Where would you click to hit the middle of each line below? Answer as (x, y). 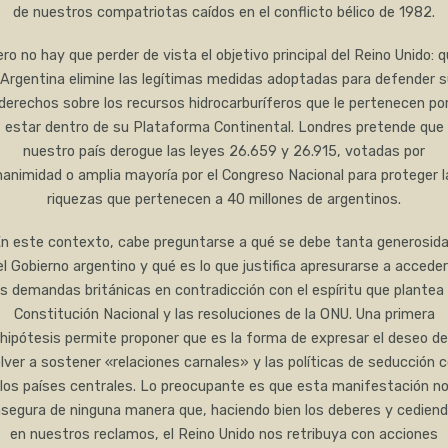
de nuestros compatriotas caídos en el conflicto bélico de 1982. (224, 13)
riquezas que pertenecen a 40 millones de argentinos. (224, 200)
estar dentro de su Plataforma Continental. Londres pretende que (224, 128)
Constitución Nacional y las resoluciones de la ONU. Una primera (224, 315)
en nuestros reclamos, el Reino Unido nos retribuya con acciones (224, 435)
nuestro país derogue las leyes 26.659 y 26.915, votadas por (224, 152)
